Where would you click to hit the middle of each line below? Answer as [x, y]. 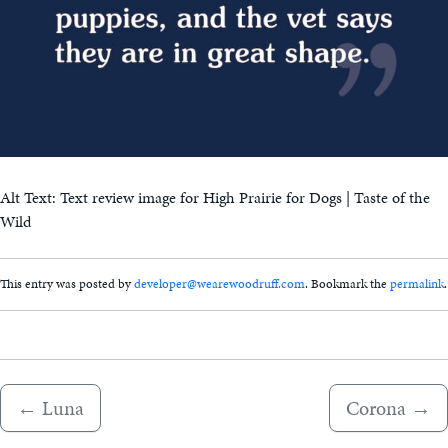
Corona [376, 408]
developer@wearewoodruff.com [219, 284]
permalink [417, 284]
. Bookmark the [347, 284]
